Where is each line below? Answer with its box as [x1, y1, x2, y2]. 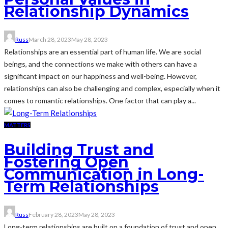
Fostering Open [4, 152, 129, 172]
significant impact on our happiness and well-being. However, [4, 71, 197, 80]
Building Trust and [4, 140, 154, 159]
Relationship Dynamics [4, 2, 189, 21]
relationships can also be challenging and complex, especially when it [4, 83, 220, 93]
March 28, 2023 [28, 35, 71, 43]
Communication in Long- [4, 164, 204, 184]
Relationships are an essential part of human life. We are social [4, 47, 201, 56]
